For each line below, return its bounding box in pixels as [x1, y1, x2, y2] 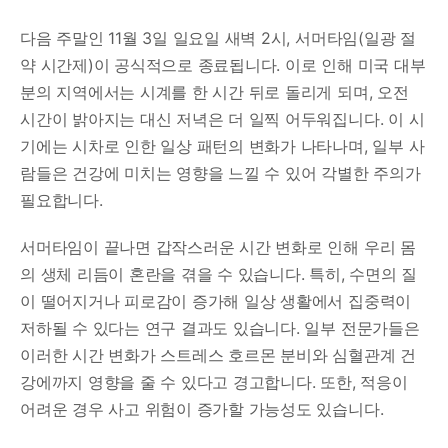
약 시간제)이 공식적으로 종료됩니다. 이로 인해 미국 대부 [20, 54, 426, 75]
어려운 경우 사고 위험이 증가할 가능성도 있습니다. [20, 398, 384, 419]
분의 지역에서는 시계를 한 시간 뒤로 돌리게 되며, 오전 [20, 81, 409, 102]
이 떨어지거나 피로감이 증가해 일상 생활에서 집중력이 [20, 290, 412, 311]
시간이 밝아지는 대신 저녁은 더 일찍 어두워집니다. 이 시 [20, 108, 425, 129]
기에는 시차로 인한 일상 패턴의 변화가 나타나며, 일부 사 [20, 135, 425, 156]
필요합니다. [20, 189, 103, 210]
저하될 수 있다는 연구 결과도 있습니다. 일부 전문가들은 [20, 317, 420, 338]
